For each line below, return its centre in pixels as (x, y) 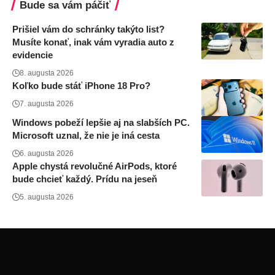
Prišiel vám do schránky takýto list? (88, 29)
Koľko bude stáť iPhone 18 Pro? (81, 86)
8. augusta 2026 (47, 73)
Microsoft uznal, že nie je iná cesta (86, 135)
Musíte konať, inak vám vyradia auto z (93, 42)
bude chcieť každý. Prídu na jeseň (85, 179)
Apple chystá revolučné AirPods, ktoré (95, 166)
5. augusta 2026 (47, 197)
